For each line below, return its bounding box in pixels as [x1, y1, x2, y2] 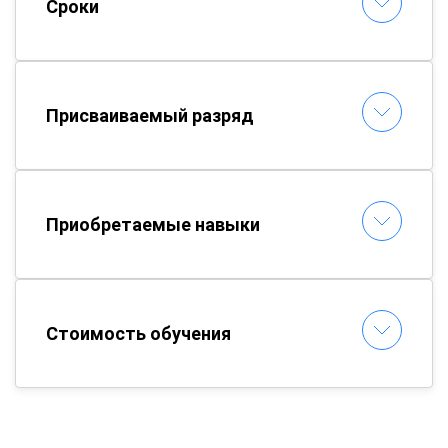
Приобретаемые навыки [46, 214, 260, 235]
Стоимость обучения [46, 323, 231, 344]
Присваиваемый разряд [46, 105, 254, 126]
